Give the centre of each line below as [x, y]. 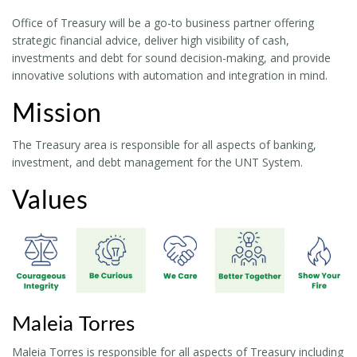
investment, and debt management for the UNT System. [157, 162]
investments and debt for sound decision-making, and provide [171, 57]
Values [50, 200]
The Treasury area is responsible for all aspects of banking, [164, 144]
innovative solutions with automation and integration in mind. [170, 75]
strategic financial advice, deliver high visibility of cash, [151, 40]
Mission [57, 114]
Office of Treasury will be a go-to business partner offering [163, 22]
